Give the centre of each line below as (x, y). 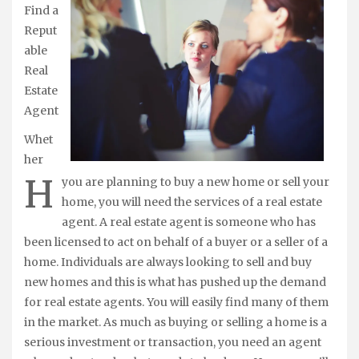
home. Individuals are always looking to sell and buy (168, 262)
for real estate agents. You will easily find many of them (176, 302)
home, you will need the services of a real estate (192, 202)
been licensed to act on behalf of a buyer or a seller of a (176, 242)
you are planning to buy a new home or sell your (196, 182)
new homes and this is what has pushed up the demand (175, 282)
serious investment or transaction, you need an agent (173, 342)
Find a (41, 10)
